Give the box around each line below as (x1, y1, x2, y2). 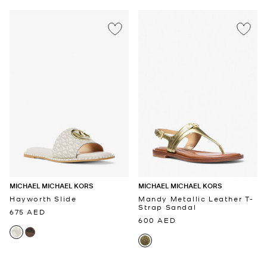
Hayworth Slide (10, 193, 77, 203)
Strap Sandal (138, 201, 197, 212)
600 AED (138, 215, 176, 225)
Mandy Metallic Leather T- (138, 193, 254, 203)
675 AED (10, 206, 46, 216)
